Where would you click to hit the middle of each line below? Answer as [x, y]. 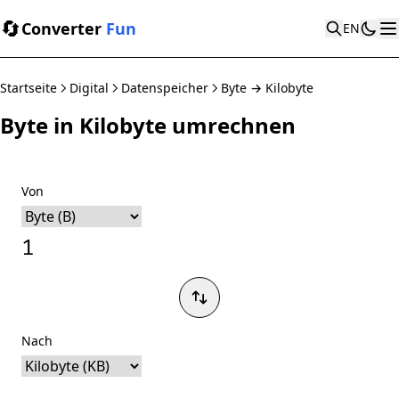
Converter [64, 28]
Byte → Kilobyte [267, 88]
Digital [89, 88]
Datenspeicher [165, 88]
